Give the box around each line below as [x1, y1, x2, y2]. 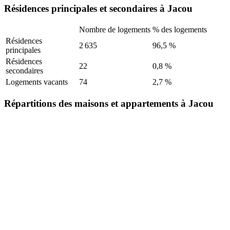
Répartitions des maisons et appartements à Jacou [4, 98, 214, 109]
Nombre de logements [79, 25, 150, 34]
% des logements [152, 25, 207, 34]
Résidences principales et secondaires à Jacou [4, 3, 193, 14]
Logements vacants [6, 78, 68, 87]
